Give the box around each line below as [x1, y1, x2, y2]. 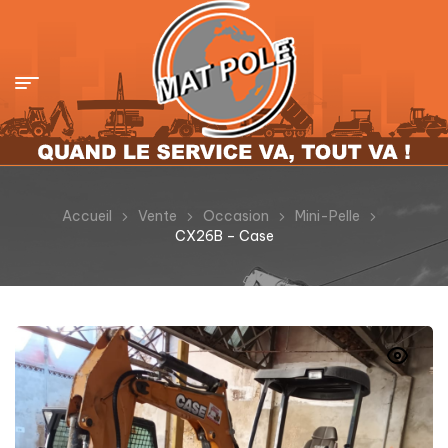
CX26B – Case [174, 227, 274, 245]
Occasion [203, 207, 269, 225]
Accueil [62, 207, 112, 225]
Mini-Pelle [295, 207, 360, 225]
